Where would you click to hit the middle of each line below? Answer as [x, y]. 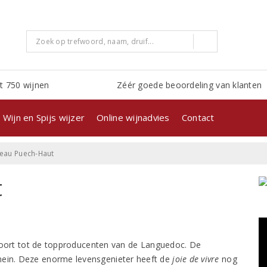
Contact [198, 117]
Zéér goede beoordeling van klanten [190, 85]
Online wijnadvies [133, 117]
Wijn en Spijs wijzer [44, 117]
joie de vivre [196, 259]
